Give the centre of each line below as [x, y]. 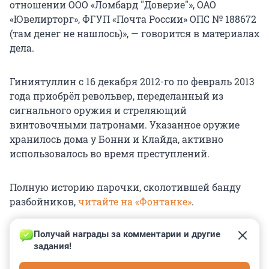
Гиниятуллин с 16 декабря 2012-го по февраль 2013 [132, 82]
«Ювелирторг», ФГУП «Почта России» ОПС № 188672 [133, 19]
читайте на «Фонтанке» [135, 202]
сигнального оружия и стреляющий [98, 110]
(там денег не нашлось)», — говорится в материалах [134, 34]
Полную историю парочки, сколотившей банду [125, 187]
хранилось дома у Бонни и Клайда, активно [116, 139]
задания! [53, 246]
